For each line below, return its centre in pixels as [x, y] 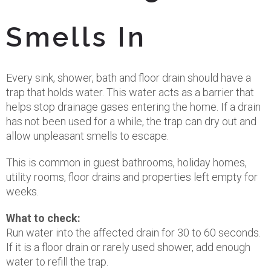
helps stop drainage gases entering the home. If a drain [133, 107]
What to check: [43, 218]
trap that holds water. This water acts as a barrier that [130, 92]
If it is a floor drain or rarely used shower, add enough [128, 247]
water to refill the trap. [57, 262]
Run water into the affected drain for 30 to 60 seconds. [133, 233]
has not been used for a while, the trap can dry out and [131, 121]
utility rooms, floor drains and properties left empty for [132, 177]
